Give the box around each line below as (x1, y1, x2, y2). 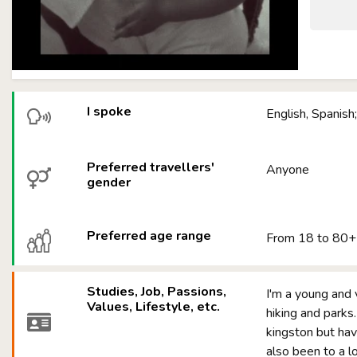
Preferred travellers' (87, 159, 215, 176)
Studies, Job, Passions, (87, 283, 227, 300)
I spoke (87, 103, 132, 120)
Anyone (266, 161, 310, 178)
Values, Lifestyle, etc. (87, 298, 221, 316)
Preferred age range (87, 227, 212, 245)
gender (87, 174, 131, 191)
